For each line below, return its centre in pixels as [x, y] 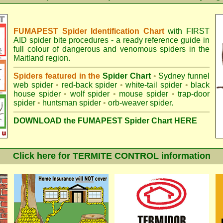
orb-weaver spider [140, 103]
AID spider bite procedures [61, 40]
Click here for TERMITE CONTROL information [111, 156]
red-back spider [89, 85]
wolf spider [90, 94]
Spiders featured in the [58, 76]
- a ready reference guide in [159, 40]
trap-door [194, 94]
